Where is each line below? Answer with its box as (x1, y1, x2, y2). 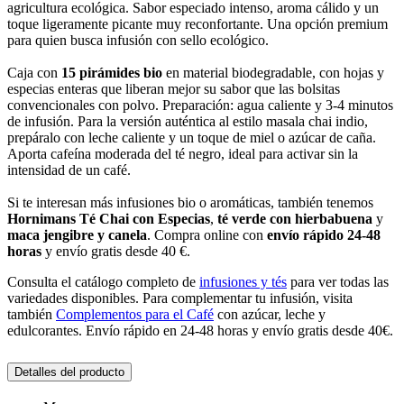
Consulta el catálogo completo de (7, 274, 199, 290)
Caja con (7, 65, 61, 81)
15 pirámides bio (61, 65, 162, 81)
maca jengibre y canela (7, 227, 147, 243)
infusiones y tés (199, 274, 287, 290)
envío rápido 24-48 (267, 227, 381, 243)
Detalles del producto (14, 365, 124, 380)
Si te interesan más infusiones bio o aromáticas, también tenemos (7, 195, 373, 211)
